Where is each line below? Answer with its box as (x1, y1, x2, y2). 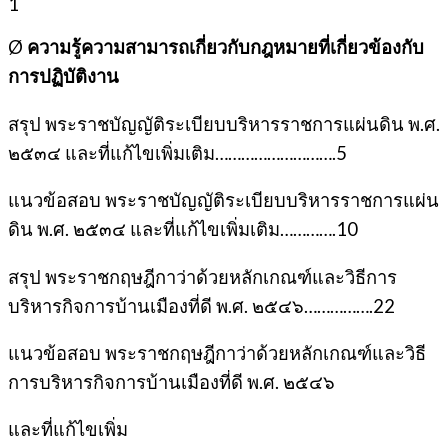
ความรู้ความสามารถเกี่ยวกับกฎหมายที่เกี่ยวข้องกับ (27, 36, 424, 59)
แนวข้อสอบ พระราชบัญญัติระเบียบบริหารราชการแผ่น (8, 189, 439, 212)
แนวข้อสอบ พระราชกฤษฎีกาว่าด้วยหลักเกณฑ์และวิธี (8, 341, 426, 364)
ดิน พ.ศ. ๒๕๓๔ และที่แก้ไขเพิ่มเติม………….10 (8, 218, 358, 241)
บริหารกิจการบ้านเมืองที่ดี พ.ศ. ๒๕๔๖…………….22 (8, 294, 395, 317)
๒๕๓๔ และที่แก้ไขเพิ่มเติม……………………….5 (8, 141, 347, 164)
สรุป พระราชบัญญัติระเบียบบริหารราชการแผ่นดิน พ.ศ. (8, 112, 440, 135)
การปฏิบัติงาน (8, 65, 119, 88)
